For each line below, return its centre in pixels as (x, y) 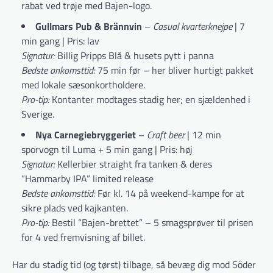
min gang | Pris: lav (60, 41)
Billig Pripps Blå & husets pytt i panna (134, 56)
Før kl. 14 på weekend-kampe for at (170, 193)
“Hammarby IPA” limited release (87, 179)
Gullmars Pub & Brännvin (89, 27)
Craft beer (166, 135)
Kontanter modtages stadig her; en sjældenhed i (150, 100)
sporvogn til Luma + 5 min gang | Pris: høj (107, 150)
